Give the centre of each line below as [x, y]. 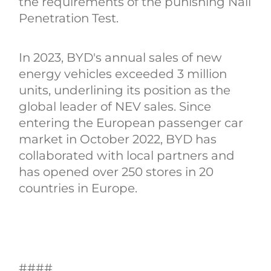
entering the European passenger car [131, 123]
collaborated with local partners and [127, 156]
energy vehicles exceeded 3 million [123, 74]
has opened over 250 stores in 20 [116, 172]
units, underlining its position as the [125, 90]
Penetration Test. [69, 18]
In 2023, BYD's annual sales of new [121, 58]
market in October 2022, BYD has [118, 139]
